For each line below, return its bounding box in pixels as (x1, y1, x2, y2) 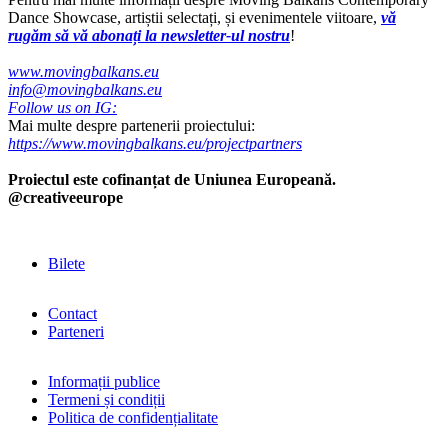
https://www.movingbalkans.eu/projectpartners (8, 134, 302, 152)
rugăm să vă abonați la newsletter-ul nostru (8, 26, 290, 44)
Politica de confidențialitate (48, 408, 218, 426)
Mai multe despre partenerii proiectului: (8, 116, 255, 134)
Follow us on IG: (8, 98, 117, 116)
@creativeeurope (8, 188, 123, 206)
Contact (48, 304, 97, 322)
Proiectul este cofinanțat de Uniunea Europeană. (8, 170, 336, 188)
